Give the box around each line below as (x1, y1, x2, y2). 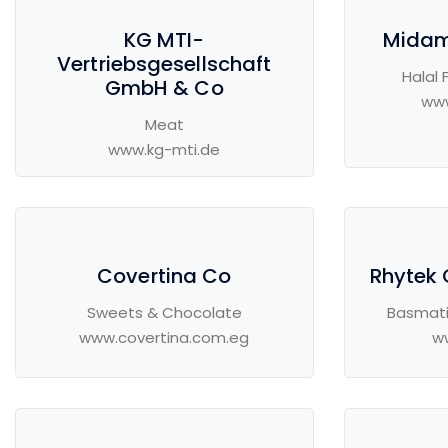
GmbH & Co (104, 74, 224, 103)
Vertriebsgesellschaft (57, 50, 272, 79)
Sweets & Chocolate (86, 302, 242, 324)
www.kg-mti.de (108, 139, 221, 161)
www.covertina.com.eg (79, 327, 250, 349)
